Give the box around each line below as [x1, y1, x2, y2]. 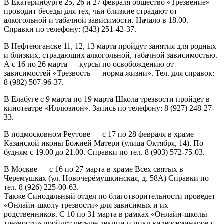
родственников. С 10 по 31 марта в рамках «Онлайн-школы [4, 209, 207, 218]
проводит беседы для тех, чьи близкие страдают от [4, 6, 177, 15]
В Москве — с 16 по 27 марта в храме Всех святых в [4, 164, 183, 173]
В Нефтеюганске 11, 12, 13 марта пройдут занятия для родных [4, 41, 216, 50]
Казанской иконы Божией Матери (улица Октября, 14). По [4, 138, 203, 147]
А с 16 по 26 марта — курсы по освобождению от [4, 59, 174, 68]
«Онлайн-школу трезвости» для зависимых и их [4, 200, 168, 209]
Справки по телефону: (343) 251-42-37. [4, 24, 136, 33]
